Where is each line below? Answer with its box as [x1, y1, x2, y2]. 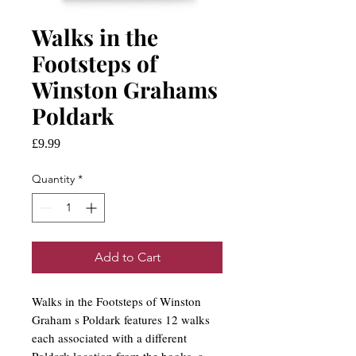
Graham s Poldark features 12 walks [32, 311, 210, 327]
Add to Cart [94, 249, 161, 265]
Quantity [32, 171, 75, 186]
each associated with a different [32, 329, 187, 346]
